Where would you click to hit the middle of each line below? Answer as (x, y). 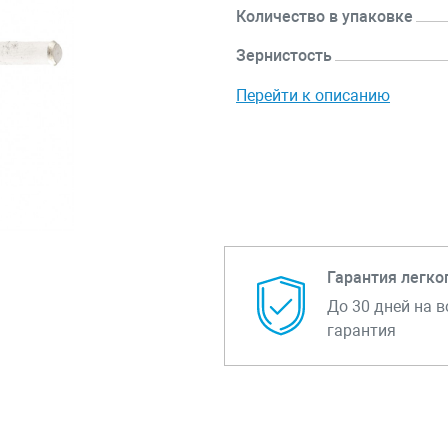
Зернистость (284, 55)
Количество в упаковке (325, 16)
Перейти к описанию (313, 95)
